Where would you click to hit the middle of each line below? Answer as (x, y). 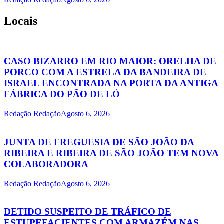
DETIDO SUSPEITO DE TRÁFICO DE (88, 212)
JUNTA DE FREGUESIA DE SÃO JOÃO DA (99, 142)
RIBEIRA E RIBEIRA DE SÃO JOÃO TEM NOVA (111, 153)
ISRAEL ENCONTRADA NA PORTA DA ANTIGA (111, 83)
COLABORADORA (46, 164)
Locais (21, 21)
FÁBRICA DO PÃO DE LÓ (62, 94)
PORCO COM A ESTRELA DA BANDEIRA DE (105, 72)
